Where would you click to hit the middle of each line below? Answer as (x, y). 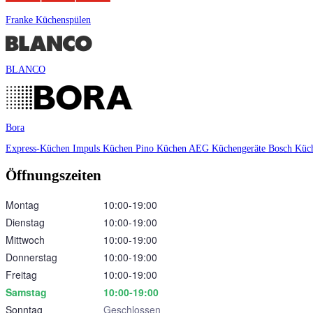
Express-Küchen (39, 149)
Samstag (26, 292)
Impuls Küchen (104, 149)
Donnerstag (31, 257)
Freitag (21, 275)
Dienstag (25, 223)
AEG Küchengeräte (228, 149)
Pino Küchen (162, 149)
